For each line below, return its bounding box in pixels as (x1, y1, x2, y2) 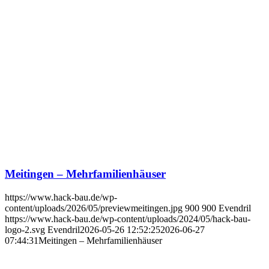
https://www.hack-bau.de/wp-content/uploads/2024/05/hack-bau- (5, 214, 250, 225)
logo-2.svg (5, 225, 45, 235)
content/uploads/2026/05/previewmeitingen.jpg (5, 203, 183, 214)
